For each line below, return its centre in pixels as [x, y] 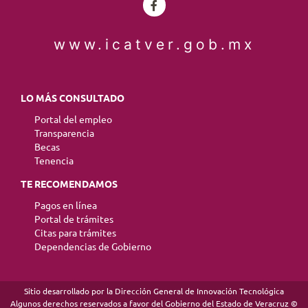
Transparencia [64, 133]
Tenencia [54, 161]
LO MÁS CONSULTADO [73, 98]
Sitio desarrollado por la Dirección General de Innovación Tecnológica [154, 291]
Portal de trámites [74, 219]
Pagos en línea [66, 205]
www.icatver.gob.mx [154, 44]
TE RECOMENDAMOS [69, 184]
